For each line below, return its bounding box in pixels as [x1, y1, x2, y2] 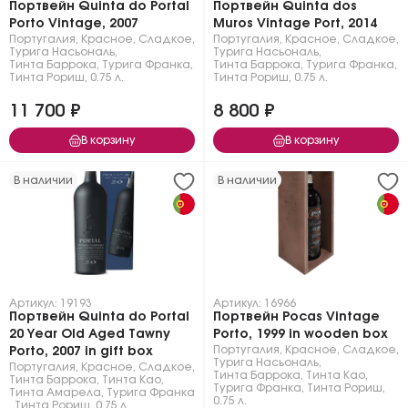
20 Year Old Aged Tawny [9, 328, 170, 341]
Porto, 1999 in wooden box [213, 328, 388, 341]
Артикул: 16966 [213, 298, 296, 309]
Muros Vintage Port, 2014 [213, 17, 377, 30]
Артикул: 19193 [9, 298, 92, 309]
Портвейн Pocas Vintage [213, 311, 380, 323]
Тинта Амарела [9, 387, 101, 398]
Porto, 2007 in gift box [9, 345, 153, 358]
